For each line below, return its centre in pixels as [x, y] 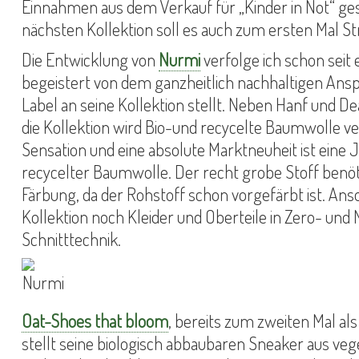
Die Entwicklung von [90, 59]
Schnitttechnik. [71, 239]
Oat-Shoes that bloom [95, 321]
